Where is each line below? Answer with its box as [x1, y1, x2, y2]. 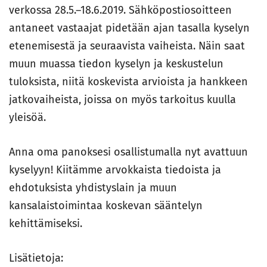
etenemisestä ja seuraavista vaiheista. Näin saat [9, 39, 245, 53]
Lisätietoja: [9, 252, 63, 265]
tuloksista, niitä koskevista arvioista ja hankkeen [9, 75, 248, 89]
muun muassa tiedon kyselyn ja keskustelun [9, 57, 223, 71]
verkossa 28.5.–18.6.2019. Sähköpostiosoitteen [9, 4, 232, 17]
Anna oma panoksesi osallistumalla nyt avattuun [9, 145, 248, 159]
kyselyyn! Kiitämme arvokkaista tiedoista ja [9, 163, 221, 177]
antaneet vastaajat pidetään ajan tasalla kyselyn [9, 21, 250, 35]
